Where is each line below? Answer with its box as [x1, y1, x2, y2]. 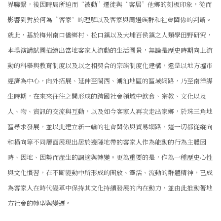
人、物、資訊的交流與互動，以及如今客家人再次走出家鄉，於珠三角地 [7, 107, 213, 116]
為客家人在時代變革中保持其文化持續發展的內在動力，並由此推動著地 [7, 183, 213, 193]
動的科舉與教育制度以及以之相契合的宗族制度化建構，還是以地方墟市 [7, 61, 213, 71]
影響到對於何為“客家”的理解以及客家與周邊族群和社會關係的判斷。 [7, 15, 212, 25]
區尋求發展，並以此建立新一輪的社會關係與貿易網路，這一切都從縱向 [7, 122, 213, 132]
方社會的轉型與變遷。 [7, 198, 72, 208]
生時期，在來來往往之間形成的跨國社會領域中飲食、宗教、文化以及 [7, 91, 206, 101]
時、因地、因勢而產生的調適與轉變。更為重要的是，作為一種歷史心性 [7, 152, 213, 162]
